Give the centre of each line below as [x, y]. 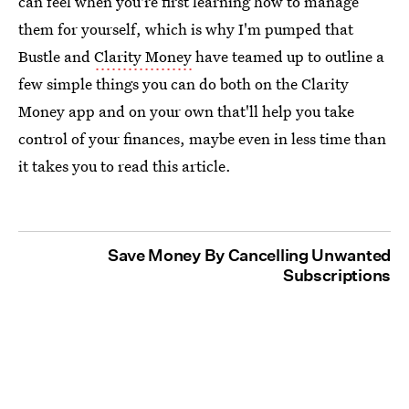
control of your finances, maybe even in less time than [202, 138]
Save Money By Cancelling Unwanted [249, 255]
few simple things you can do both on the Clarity [184, 84]
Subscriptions [336, 275]
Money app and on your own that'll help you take [186, 111]
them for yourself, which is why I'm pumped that [186, 29]
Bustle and [56, 56]
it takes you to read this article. [125, 166]
